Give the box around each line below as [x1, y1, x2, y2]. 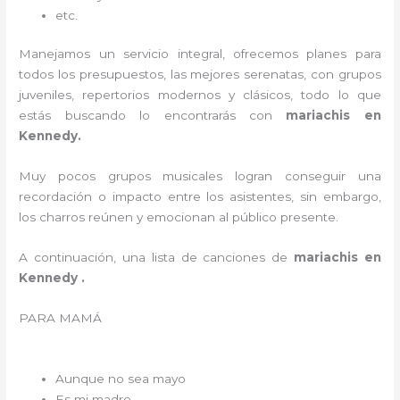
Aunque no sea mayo [55, 371, 190, 386]
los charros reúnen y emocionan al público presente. [19, 210, 339, 225]
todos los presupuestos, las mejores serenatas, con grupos [19, 67, 381, 82]
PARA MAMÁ [19, 310, 381, 325]
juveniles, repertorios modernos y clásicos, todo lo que [19, 87, 381, 103]
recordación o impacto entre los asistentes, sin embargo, [19, 189, 381, 204]
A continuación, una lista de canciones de [19, 250, 295, 265]
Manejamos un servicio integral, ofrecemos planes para [19, 46, 381, 62]
